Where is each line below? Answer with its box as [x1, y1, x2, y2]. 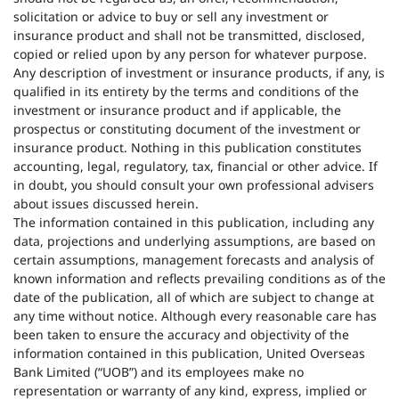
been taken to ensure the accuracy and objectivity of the [13, 326, 349, 344]
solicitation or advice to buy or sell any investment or [13, 8, 329, 26]
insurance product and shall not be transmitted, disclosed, [13, 27, 365, 45]
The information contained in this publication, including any [13, 214, 374, 232]
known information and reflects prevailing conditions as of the [13, 270, 386, 288]
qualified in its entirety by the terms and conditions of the [13, 83, 359, 101]
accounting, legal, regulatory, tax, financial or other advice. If [13, 158, 378, 175]
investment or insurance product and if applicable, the [13, 102, 341, 119]
